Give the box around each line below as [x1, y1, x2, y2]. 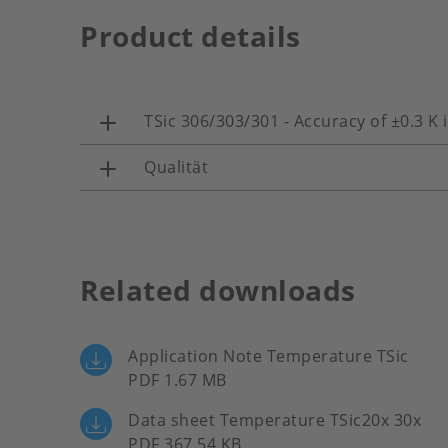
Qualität [144, 156, 208, 178]
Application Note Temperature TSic [128, 345, 409, 367]
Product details [80, 17, 301, 55]
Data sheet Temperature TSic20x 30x [128, 409, 421, 431]
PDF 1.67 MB [128, 369, 227, 391]
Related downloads [80, 271, 356, 309]
